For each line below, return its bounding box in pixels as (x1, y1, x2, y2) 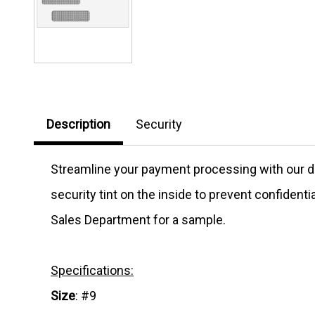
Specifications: (51, 263, 134, 278)
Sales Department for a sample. (51, 212, 226, 228)
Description (46, 117, 110, 132)
